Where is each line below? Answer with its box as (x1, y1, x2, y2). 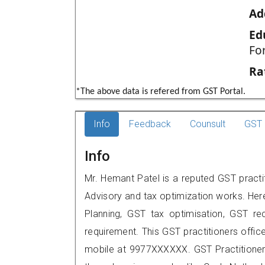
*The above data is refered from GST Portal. (76, 87, 245, 96)
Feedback (129, 118, 171, 130)
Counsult (190, 118, 225, 130)
